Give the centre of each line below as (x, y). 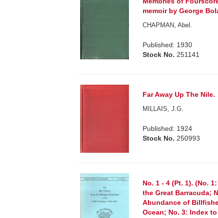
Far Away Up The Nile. (179, 94)
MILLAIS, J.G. (163, 109)
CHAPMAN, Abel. (168, 25)
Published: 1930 (168, 45)
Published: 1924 (168, 128)
